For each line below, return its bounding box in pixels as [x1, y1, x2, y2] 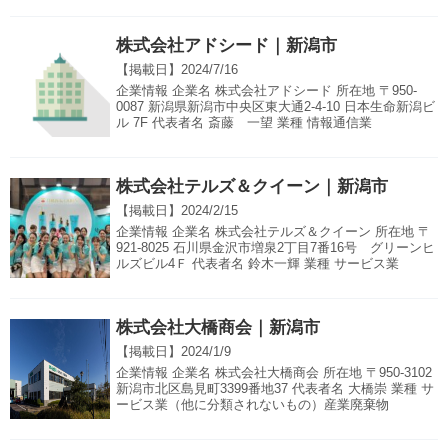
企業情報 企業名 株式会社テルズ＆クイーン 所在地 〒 [116, 224, 431, 240]
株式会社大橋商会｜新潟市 [116, 318, 320, 338]
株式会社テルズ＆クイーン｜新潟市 [116, 177, 388, 197]
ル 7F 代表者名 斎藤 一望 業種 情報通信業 [116, 115, 372, 131]
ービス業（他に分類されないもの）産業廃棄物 [116, 397, 389, 413]
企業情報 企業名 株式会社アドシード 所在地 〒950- [116, 83, 417, 99]
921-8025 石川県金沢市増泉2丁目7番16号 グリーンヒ [116, 240, 435, 256]
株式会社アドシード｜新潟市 [116, 36, 337, 56]
